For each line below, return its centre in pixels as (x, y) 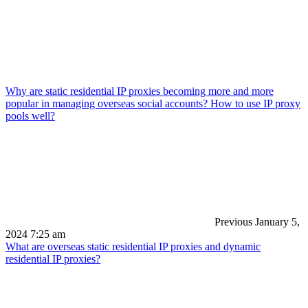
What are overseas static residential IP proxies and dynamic (133, 246)
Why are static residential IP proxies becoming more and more (140, 91)
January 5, (277, 221)
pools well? (30, 115)
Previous (232, 221)
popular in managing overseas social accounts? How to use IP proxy (153, 103)
